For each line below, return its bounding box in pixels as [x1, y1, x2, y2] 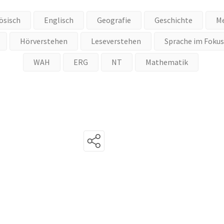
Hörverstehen [19, 36, 67, 46]
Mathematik [145, 57, 188, 67]
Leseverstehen [90, 36, 141, 46]
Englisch [43, 15, 73, 25]
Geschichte [154, 15, 192, 25]
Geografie [96, 15, 131, 25]
